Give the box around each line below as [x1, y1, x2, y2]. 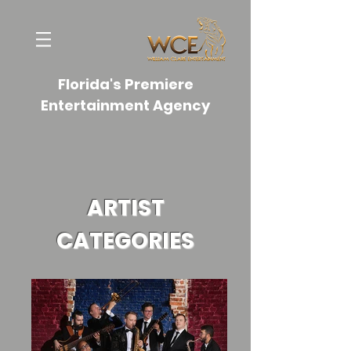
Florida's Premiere [57, 74, 194, 94]
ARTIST [86, 193, 165, 223]
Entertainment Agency [41, 96, 210, 115]
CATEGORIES [56, 226, 194, 256]
